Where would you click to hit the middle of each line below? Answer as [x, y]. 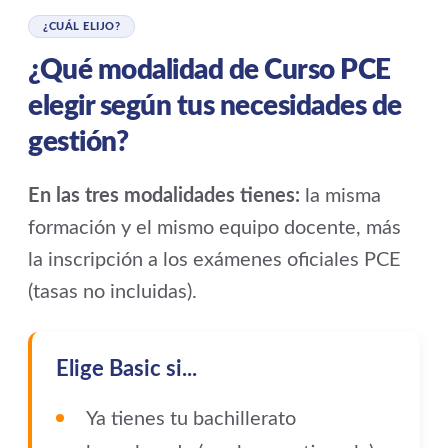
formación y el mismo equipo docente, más [214, 228]
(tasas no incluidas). [112, 292]
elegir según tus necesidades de [215, 106]
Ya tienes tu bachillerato [191, 419]
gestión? [78, 142]
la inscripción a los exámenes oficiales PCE [214, 260]
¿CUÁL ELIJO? [81, 27]
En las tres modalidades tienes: [164, 196]
